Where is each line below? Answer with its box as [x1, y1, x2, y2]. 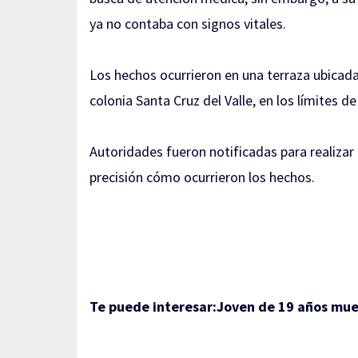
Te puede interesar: [89, 297, 217, 316]
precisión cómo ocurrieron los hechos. [89, 168, 315, 186]
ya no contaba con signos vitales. [89, 14, 286, 33]
